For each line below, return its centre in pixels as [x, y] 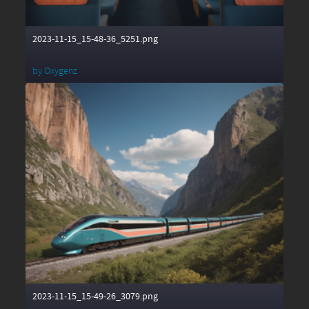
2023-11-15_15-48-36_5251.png [95, 40]
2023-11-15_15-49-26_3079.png [95, 296]
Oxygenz [61, 71]
